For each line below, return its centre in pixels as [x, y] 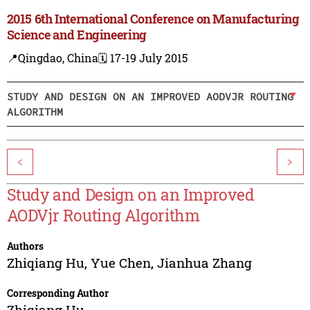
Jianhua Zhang [204, 263]
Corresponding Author [57, 293]
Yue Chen [120, 263]
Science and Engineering [76, 35]
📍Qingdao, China [52, 58]
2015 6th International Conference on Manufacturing [153, 19]
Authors [25, 246]
